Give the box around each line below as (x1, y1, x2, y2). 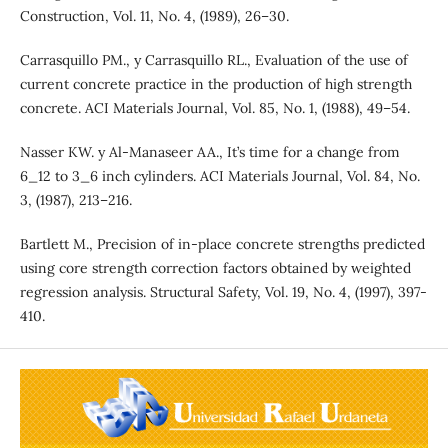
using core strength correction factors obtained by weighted (19, 259, 411, 278)
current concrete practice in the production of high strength (19, 75, 412, 94)
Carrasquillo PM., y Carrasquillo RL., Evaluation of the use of (19, 51, 408, 70)
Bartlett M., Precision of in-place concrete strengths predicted (19, 235, 425, 254)
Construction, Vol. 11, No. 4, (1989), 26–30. (19, 7, 289, 26)
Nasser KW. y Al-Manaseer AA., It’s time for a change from (19, 143, 400, 162)
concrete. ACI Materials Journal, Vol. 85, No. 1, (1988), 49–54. (19, 99, 410, 118)
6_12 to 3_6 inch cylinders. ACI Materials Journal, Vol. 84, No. (19, 167, 420, 186)
